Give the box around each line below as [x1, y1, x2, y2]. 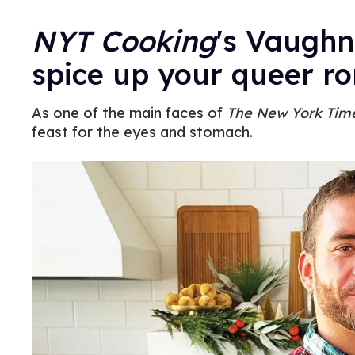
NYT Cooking [32, 23, 216, 59]
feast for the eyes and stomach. [32, 123, 253, 141]
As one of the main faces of [32, 104, 227, 122]
